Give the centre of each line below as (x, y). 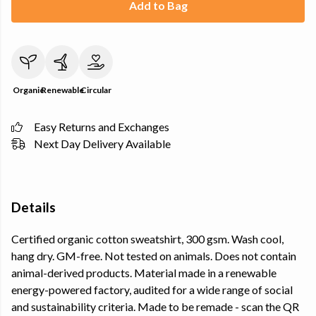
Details (34, 207)
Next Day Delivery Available (102, 144)
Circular (96, 90)
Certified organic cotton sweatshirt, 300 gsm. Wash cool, (147, 239)
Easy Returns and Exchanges (102, 127)
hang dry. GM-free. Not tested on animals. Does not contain (154, 256)
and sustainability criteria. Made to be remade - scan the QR (155, 307)
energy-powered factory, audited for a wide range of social (152, 290)
